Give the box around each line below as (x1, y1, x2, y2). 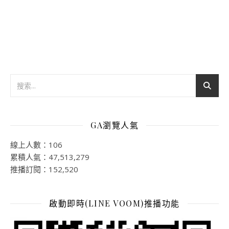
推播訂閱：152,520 (10, 164, 78, 175)
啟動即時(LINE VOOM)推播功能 (49, 198, 180, 209)
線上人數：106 (10, 140, 62, 150)
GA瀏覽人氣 (90, 120, 139, 131)
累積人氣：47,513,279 (10, 152, 89, 163)
